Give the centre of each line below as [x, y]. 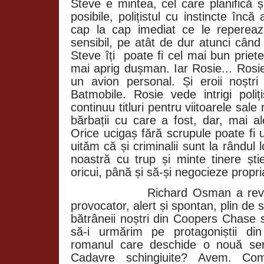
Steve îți [95, 55]
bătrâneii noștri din [122, 218]
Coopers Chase [217, 218]
